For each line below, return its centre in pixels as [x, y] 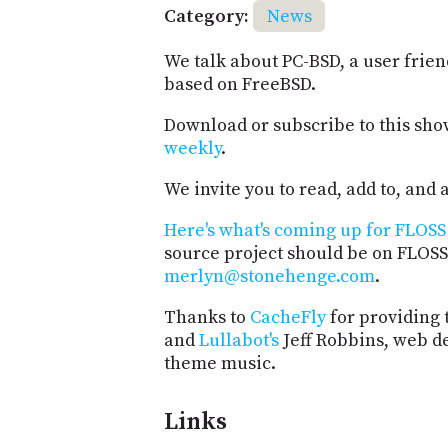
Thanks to [207, 318]
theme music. [220, 364]
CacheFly [288, 318]
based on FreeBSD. [240, 85]
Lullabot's [239, 341]
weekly [192, 149]
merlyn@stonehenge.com [269, 277]
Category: [206, 16]
